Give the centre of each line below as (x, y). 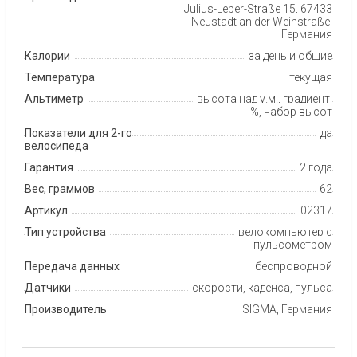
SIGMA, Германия (287, 309)
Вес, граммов (60, 188)
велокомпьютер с (285, 231)
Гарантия (49, 167)
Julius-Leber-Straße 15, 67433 (258, 8)
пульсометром (293, 244)
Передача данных (72, 266)
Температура (60, 77)
